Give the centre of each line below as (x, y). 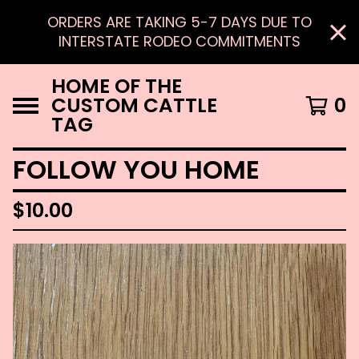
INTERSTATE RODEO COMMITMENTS (179, 41)
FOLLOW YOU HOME (136, 169)
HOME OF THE (117, 86)
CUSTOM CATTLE (134, 105)
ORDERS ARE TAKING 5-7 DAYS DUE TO (179, 22)
